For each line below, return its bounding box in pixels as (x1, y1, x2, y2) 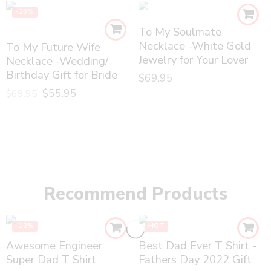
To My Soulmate (139, 24, 221, 39)
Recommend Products (44, 181, 227, 206)
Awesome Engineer (6, 237, 102, 253)
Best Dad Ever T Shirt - (139, 237, 256, 253)
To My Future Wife (6, 39, 100, 54)
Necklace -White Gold (139, 38, 251, 53)
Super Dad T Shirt (6, 251, 96, 267)
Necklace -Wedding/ (6, 53, 108, 68)
